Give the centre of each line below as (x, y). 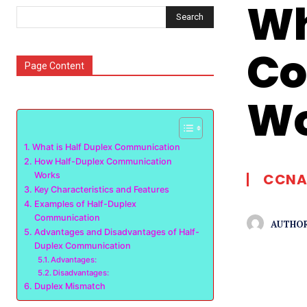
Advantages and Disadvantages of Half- (116, 232)
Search (190, 16)
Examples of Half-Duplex (85, 204)
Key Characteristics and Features (101, 189)
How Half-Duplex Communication (103, 161)
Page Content (54, 66)
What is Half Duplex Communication (106, 147)
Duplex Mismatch (70, 286)
